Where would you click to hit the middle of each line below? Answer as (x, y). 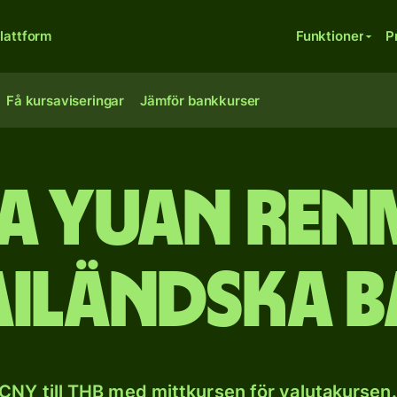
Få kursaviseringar (66, 101)
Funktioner (330, 36)
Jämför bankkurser (200, 101)
